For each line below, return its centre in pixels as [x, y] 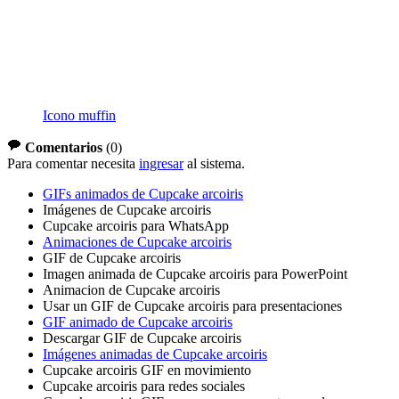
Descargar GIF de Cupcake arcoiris [142, 338]
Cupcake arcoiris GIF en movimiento [147, 370]
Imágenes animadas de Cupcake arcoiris [155, 354]
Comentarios [64, 148]
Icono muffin [79, 116]
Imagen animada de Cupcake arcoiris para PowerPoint [195, 274]
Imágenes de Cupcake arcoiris [127, 210]
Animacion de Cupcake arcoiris [131, 290]
